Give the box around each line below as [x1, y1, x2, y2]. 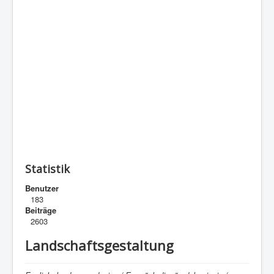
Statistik [25, 161, 70, 176]
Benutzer [25, 182, 59, 194]
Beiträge [25, 204, 56, 216]
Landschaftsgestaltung [25, 235, 174, 254]
